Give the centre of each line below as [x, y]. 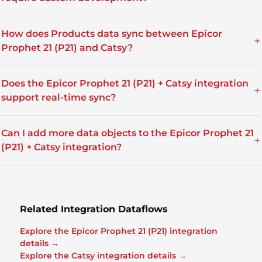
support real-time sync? [58, 97]
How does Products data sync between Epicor [112, 34]
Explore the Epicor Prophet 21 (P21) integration [119, 231]
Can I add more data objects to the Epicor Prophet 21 [127, 133]
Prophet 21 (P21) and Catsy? [67, 48]
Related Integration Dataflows [94, 209]
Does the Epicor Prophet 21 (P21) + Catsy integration [125, 83]
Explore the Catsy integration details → [103, 256]
